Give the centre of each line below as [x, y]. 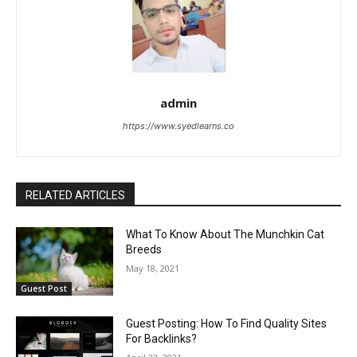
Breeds [144, 250]
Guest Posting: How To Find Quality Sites [227, 323]
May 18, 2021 [153, 269]
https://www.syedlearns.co [178, 126]
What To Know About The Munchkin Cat [226, 235]
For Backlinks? [162, 338]
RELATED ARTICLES [75, 196]
